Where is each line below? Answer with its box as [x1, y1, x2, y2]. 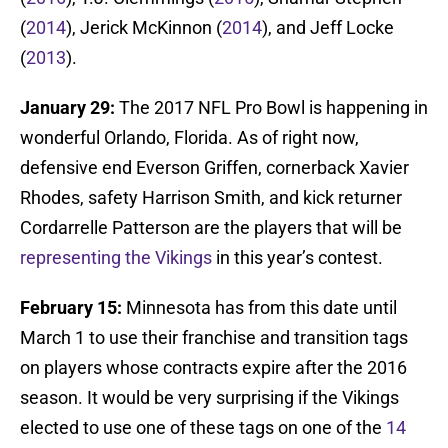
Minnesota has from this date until [122, 297, 397, 319]
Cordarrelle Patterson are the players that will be [20, 217, 402, 239]
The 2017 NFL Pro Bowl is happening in [115, 97, 428, 119]
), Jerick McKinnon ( [66, 17, 222, 39]
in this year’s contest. [212, 247, 383, 269]
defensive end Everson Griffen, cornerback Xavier [20, 157, 409, 179]
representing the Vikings [20, 247, 212, 269]
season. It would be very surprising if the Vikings [20, 387, 399, 409]
